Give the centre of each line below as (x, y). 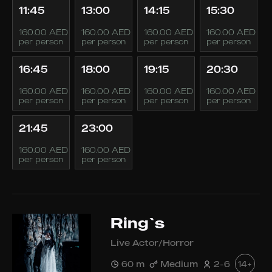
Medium (179, 263)
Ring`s (138, 223)
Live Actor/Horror (152, 243)
